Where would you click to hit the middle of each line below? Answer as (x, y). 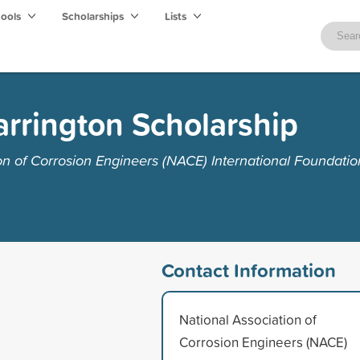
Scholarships (94, 16)
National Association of (247, 319)
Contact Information (248, 270)
